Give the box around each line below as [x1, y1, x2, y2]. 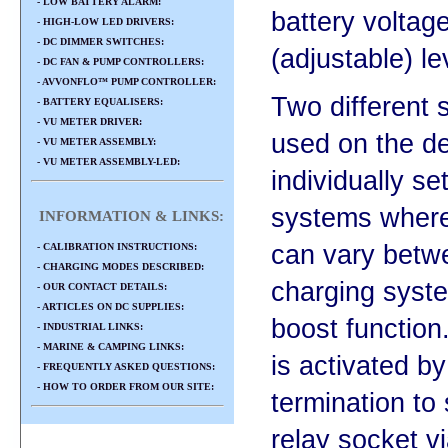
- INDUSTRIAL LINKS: [31, 320, 143, 332]
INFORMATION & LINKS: [31, 207, 224, 224]
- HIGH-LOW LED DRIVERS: [31, 16, 174, 27]
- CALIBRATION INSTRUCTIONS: [31, 240, 197, 252]
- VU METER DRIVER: [31, 116, 142, 127]
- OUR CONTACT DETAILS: [31, 280, 167, 292]
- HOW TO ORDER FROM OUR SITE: [31, 380, 214, 392]
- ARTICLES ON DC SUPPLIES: [31, 300, 184, 312]
